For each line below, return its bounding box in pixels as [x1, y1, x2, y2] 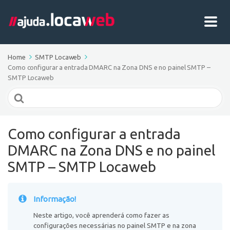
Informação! [33, 195, 76, 203]
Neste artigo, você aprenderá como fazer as [33, 211, 169, 219]
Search [8, 89, 32, 98]
